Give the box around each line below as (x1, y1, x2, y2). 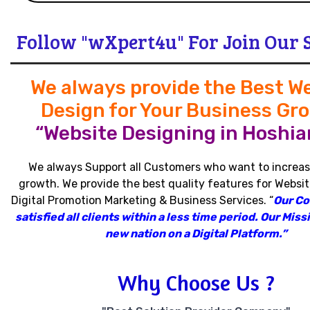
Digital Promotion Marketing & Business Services (11, 194, 264, 207)
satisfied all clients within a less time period (15, 210, 255, 224)
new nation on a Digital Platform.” (105, 227, 287, 240)
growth (19, 177, 57, 190)
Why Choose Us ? (118, 269, 275, 296)
